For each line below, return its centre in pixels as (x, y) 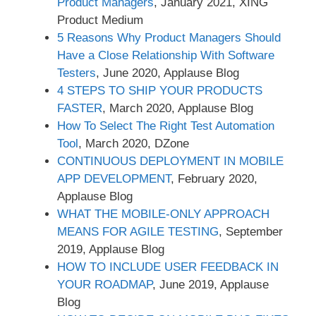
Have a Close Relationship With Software (166, 56)
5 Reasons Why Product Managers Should (169, 38)
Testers (77, 73)
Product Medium (100, 20)
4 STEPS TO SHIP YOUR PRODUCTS (160, 91)
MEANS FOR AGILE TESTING (138, 232)
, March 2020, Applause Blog (178, 109)
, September (251, 232)
